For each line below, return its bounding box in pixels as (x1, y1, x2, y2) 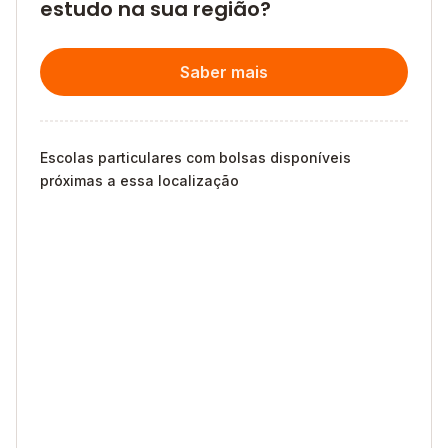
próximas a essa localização (40, 172, 239, 189)
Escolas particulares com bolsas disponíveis (40, 149, 351, 166)
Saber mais (180, 61, 268, 82)
